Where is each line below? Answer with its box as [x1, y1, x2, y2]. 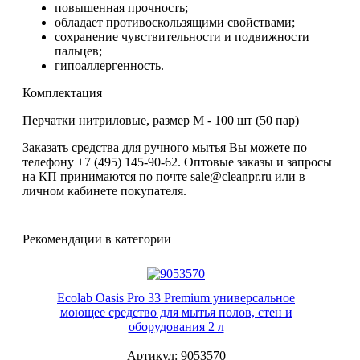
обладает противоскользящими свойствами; [55, 15, 295, 29]
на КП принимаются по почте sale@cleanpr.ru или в [22, 170, 305, 183]
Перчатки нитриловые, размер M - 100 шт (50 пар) [22, 113, 299, 127]
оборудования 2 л [128, 320, 224, 333]
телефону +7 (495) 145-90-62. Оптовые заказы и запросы [22, 155, 332, 169]
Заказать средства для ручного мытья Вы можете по [22, 141, 307, 154]
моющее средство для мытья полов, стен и [59, 305, 292, 319]
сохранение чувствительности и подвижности [55, 30, 309, 43]
